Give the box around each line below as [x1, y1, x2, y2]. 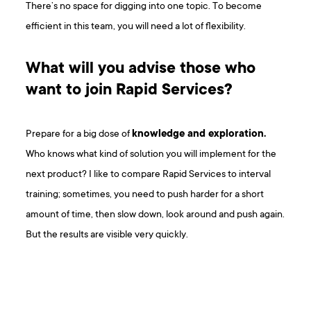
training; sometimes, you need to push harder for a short [26, 189, 264, 201]
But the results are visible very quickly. [26, 229, 189, 242]
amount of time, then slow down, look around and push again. [26, 209, 285, 221]
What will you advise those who [26, 60, 256, 79]
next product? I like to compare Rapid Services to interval [26, 169, 271, 181]
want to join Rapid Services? [26, 82, 233, 101]
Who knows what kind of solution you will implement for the [26, 149, 277, 161]
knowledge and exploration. [132, 128, 267, 141]
